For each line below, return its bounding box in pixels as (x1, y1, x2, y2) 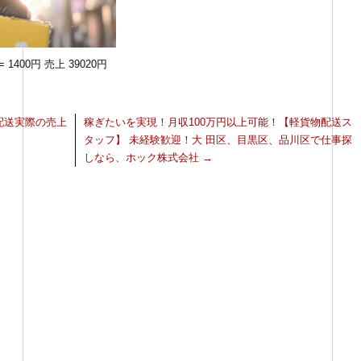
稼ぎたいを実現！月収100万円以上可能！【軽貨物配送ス (84, 115, 352, 128)
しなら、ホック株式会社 (84, 151, 202, 164)
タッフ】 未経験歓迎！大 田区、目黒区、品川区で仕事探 (84, 133, 352, 146)
